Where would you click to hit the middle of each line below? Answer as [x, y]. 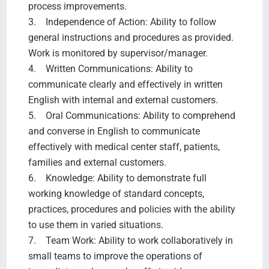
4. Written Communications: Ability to [110, 68]
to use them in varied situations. [95, 225]
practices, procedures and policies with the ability [131, 209]
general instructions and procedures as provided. [131, 37]
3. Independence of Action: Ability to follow [122, 22]
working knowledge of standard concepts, [116, 193]
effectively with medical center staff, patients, [124, 147]
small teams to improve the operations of [115, 256]
